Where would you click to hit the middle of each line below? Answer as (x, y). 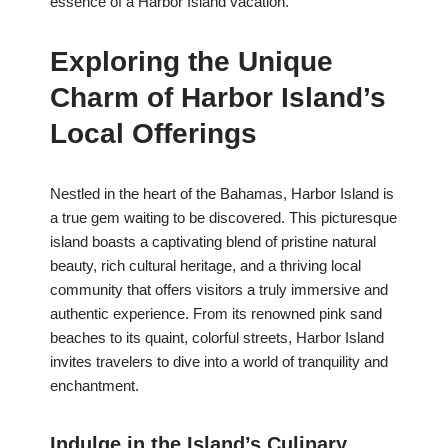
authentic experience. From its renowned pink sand (216, 314)
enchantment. (94, 386)
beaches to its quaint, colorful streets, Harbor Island (217, 338)
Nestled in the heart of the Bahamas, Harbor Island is (222, 194)
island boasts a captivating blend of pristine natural (213, 242)
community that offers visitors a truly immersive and (219, 290)
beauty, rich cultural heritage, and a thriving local (205, 266)
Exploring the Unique (191, 62)
